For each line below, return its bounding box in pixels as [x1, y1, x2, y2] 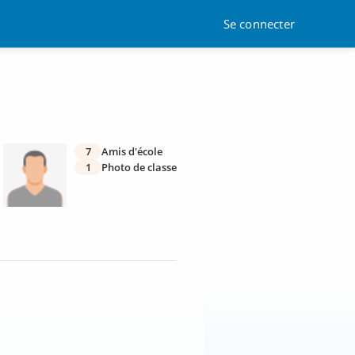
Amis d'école [101, 144, 162, 158]
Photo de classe [101, 160, 177, 174]
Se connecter [223, 15, 295, 32]
